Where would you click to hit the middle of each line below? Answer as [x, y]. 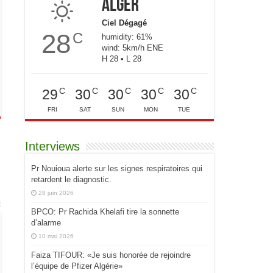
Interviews [52, 146]
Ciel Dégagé [124, 23]
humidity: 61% [127, 37]
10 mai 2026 [56, 236]
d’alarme [46, 222]
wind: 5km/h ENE [133, 48]
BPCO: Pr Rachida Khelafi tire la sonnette [105, 211]
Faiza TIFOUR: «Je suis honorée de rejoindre [111, 255]
